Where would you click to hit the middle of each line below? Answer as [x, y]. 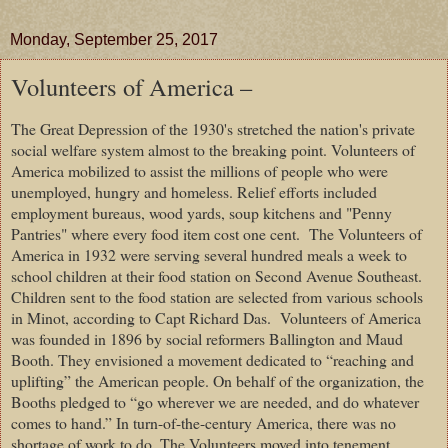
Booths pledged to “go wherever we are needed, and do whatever [215, 401]
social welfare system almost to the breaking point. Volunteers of [213, 149]
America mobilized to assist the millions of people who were [199, 170]
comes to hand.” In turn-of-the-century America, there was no [203, 422]
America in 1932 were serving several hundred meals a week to [209, 254]
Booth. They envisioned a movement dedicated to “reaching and [212, 359]
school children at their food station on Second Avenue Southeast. [216, 275]
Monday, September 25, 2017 [114, 40]
